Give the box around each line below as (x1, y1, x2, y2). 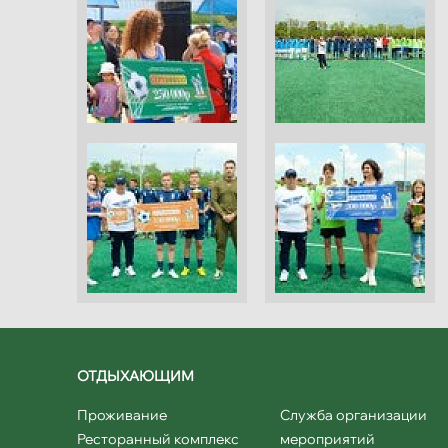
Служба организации (280, 406, 428, 424)
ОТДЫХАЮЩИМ (77, 367, 194, 385)
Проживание (77, 406, 167, 424)
